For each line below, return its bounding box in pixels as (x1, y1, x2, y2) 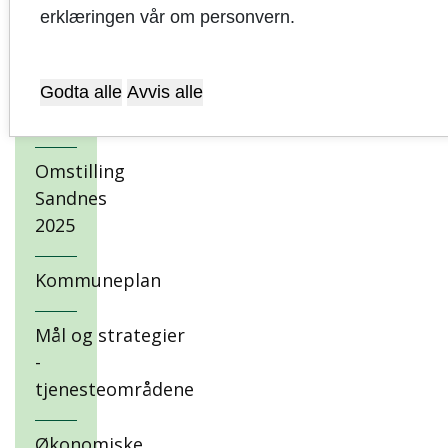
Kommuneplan (35, 268, 161, 292)
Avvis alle (126, 81, 203, 102)
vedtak (35, 49, 93, 73)
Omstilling (35, 159, 125, 183)
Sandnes (35, 186, 107, 210)
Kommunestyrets (35, 22, 184, 46)
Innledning (35, 104, 126, 128)
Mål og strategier (35, 323, 185, 347)
